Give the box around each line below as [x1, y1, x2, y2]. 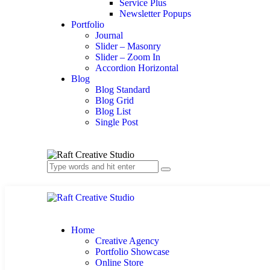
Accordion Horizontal [95, 63, 178, 73]
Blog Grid [95, 95, 134, 105]
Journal [95, 30, 123, 40]
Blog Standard [95, 84, 150, 95]
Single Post [95, 117, 138, 127]
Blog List [95, 106, 131, 116]
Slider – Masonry [95, 41, 161, 51]
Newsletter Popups [119, 8, 191, 19]
